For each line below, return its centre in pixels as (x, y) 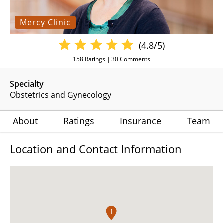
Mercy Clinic (45, 23)
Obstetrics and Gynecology (60, 95)
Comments (134, 59)
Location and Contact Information (96, 149)
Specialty (27, 84)
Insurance (140, 121)
